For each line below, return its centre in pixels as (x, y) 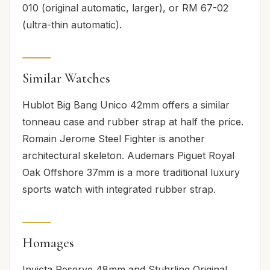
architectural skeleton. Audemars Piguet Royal (128, 155)
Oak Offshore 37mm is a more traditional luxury (131, 172)
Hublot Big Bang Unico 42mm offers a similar (126, 105)
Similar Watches (66, 78)
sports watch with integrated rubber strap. (119, 189)
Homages (48, 242)
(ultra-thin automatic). (72, 24)
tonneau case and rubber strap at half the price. (133, 121)
